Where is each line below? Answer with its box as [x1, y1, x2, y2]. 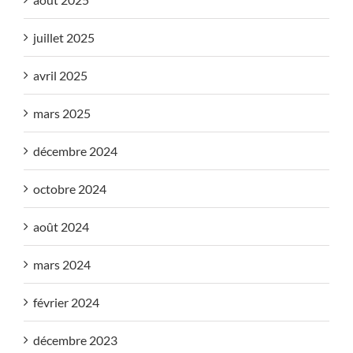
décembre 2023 [33, 332, 117, 347]
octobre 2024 [33, 180, 106, 196]
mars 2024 [33, 256, 91, 272]
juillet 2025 [33, 29, 95, 45]
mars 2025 [33, 105, 91, 121]
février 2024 [33, 294, 99, 310]
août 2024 [33, 218, 89, 234]
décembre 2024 [33, 143, 117, 158]
